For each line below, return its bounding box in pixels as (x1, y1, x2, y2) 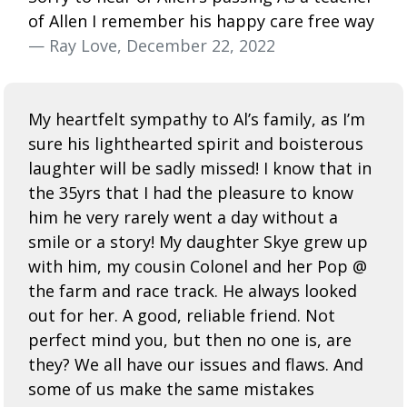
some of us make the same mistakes (28, 377, 314, 400)
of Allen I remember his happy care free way (28, 9, 374, 32)
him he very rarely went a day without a (28, 205, 338, 228)
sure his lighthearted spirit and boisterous (28, 132, 363, 154)
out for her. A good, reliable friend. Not (28, 303, 335, 326)
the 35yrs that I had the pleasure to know (28, 181, 353, 203)
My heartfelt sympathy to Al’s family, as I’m (28, 107, 365, 130)
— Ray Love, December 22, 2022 (28, 34, 275, 56)
